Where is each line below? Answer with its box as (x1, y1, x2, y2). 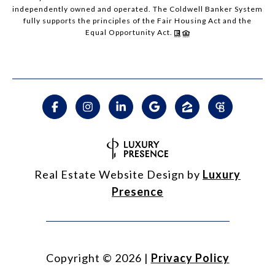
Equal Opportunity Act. (85, 28, 174, 37)
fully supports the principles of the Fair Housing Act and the (23, 16, 252, 26)
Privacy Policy (150, 251, 230, 265)
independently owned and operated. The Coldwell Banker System (12, 4, 263, 14)
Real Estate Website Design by (34, 168, 203, 182)
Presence (112, 185, 163, 199)
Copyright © (45, 251, 112, 265)
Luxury (203, 168, 241, 182)
